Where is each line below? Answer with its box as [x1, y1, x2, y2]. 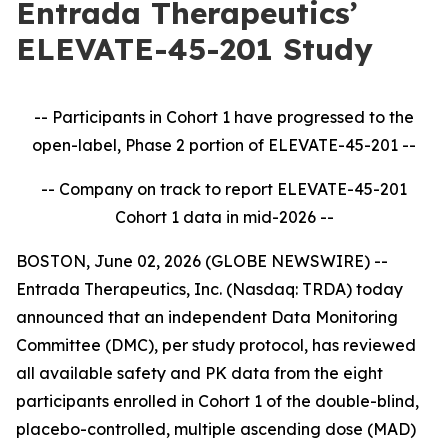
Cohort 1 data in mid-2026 [114, 207, 320, 227]
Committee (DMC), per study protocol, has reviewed [16, 335, 416, 355]
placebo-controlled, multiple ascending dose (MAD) [16, 419, 416, 439]
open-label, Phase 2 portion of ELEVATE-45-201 [32, 135, 402, 155]
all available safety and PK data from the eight [16, 363, 383, 383]
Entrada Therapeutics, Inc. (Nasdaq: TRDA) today [16, 279, 403, 299]
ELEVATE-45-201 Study [16, 30, 373, 68]
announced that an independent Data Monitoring [16, 307, 398, 327]
